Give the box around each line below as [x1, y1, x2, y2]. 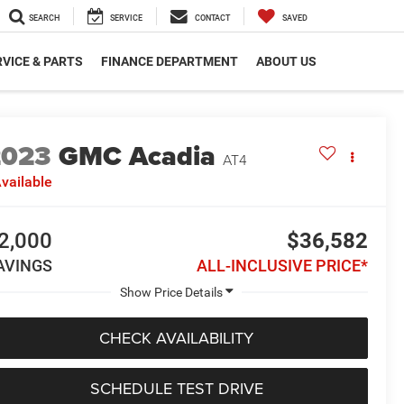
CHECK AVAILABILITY [99, 326, 253, 349]
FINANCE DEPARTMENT [101, 54, 238, 69]
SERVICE [110, 14, 142, 23]
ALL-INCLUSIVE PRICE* [196, 256, 368, 276]
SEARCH [29, 14, 60, 23]
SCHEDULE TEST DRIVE [89, 376, 263, 399]
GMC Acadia [59, 136, 216, 177]
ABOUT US [256, 54, 317, 69]
